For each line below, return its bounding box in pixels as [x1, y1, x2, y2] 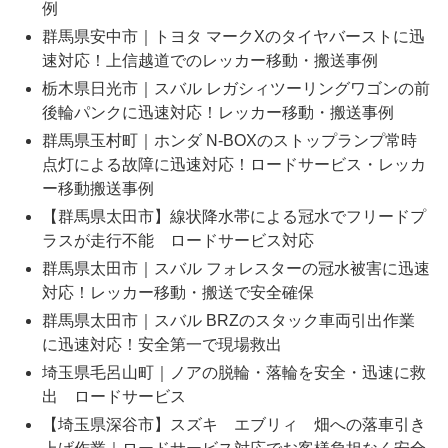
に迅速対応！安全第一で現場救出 [41, 336, 282, 354]
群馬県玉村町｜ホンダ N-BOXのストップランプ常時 [41, 132, 417, 150]
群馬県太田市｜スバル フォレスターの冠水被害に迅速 [41, 260, 430, 278]
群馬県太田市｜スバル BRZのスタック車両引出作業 [41, 312, 415, 330]
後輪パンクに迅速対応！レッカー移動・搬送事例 [41, 104, 394, 122]
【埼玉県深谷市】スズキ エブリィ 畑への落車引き [41, 416, 426, 434]
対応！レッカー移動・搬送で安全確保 [41, 284, 314, 302]
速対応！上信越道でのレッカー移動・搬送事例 [41, 52, 378, 70]
